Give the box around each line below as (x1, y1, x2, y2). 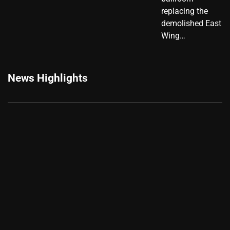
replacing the (161, 6, 208, 16)
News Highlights (8, 71, 88, 84)
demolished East (161, 18, 221, 28)
